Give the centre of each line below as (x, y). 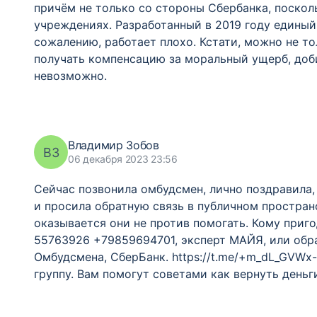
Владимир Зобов (114, 145)
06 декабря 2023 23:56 (123, 159)
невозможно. (70, 76)
